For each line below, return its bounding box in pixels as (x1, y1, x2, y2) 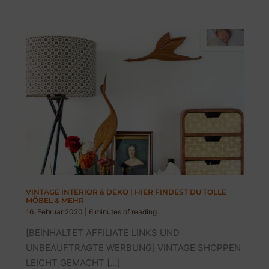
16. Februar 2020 (25, 207, 85, 216)
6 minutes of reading (88, 207, 157, 216)
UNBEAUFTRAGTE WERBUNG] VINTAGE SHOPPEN (25, 242, 241, 254)
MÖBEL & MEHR (25, 196, 84, 205)
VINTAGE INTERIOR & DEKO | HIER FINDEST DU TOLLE (25, 187, 226, 197)
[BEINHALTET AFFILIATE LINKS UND (25, 227, 180, 239)
